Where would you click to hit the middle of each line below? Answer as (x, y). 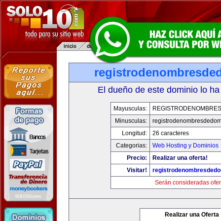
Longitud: (134, 133)
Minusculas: (131, 121)
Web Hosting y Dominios (185, 146)
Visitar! (137, 170)
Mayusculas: (130, 109)
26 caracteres (170, 133)
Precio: (137, 158)
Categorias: (131, 146)
